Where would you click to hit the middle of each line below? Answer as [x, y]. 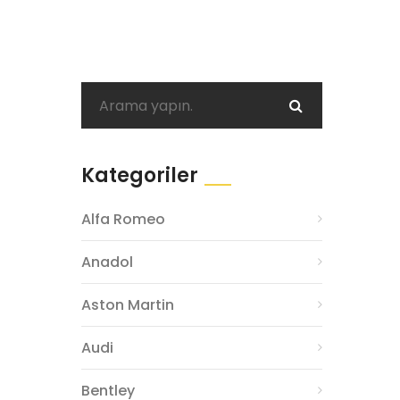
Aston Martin [128, 305]
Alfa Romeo [123, 219]
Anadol [107, 262]
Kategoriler [140, 175]
